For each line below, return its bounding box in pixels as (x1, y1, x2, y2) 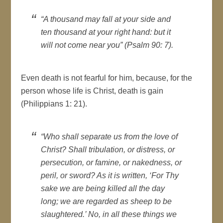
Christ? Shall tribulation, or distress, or (41, 145, 175, 154)
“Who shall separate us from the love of (41, 132, 178, 141)
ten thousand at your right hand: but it (41, 27, 171, 36)
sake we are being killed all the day (41, 184, 165, 193)
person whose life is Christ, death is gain (21, 86, 164, 95)
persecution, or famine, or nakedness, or (41, 158, 182, 167)
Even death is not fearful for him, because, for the (21, 73, 193, 82)
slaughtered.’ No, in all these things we (41, 210, 177, 219)
